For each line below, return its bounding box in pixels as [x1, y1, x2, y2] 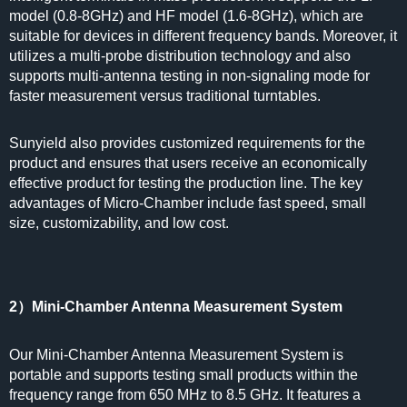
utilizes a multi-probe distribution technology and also [9, 48, 351, 64]
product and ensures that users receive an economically [9, 155, 367, 171]
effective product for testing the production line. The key [9, 175, 362, 191]
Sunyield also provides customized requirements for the [9, 135, 365, 151]
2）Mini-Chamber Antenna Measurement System [9, 299, 342, 314]
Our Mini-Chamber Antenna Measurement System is [9, 347, 343, 362]
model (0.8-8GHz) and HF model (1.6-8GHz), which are [9, 8, 363, 24]
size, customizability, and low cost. [9, 215, 229, 231]
